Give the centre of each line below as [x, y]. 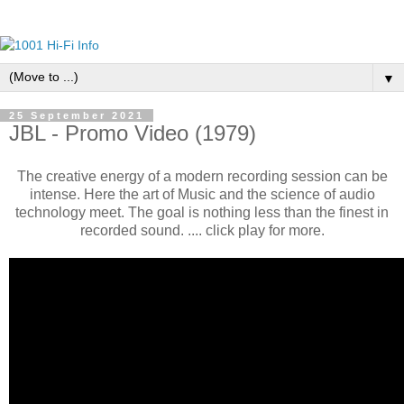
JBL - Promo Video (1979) [133, 133]
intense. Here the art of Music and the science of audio [202, 194]
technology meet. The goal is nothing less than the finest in [202, 212]
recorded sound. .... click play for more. [202, 230]
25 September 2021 [77, 115]
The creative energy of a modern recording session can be [202, 176]
